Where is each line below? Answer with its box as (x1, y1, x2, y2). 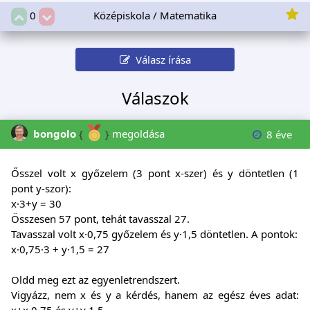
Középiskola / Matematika (93, 8, 217, 22)
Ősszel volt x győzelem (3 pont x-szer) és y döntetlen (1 (11, 165, 299, 180)
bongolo (33, 126, 76, 140)
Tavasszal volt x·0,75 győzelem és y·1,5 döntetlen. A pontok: (11, 226, 298, 241)
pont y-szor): (11, 181, 71, 195)
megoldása (109, 126, 165, 140)
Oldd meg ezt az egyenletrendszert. (11, 272, 180, 286)
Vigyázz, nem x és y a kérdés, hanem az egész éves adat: (11, 287, 299, 302)
